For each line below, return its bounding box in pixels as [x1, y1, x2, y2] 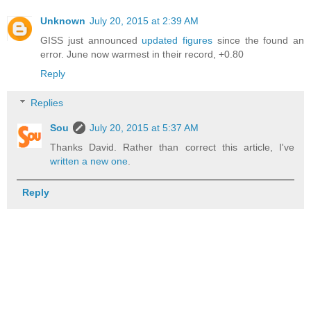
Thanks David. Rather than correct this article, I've [50, 141, 294, 153]
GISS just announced [40, 35, 142, 47]
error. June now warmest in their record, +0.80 [40, 49, 244, 60]
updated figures [142, 35, 217, 47]
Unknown [40, 15, 85, 27]
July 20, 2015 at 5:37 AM [90, 121, 199, 133]
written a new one [50, 155, 128, 167]
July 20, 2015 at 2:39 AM [90, 15, 199, 27]
